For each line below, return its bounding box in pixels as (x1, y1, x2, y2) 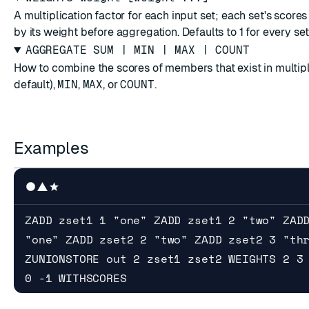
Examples (14, 139, 93, 157)
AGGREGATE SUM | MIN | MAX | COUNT (25, 43, 250, 57)
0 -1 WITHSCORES (25, 270, 127, 286)
